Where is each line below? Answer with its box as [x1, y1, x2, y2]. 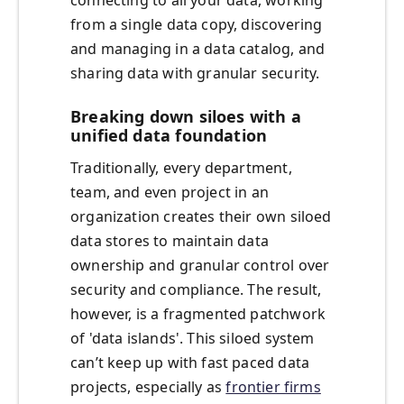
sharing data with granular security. [70, 63, 320, 84]
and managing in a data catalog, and [70, 39, 326, 60]
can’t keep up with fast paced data [70, 353, 310, 373]
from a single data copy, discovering [70, 14, 323, 35]
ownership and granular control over [70, 255, 330, 276]
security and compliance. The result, [70, 280, 322, 300]
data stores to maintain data [70, 231, 270, 252]
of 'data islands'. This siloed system [70, 328, 315, 349]
